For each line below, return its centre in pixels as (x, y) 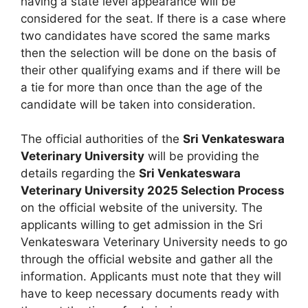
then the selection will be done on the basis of (148, 53)
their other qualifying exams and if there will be (151, 70)
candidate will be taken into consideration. (138, 104)
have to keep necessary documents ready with (150, 294)
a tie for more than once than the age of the (142, 87)
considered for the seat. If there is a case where (153, 18)
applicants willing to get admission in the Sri (142, 225)
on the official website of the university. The (142, 208)
